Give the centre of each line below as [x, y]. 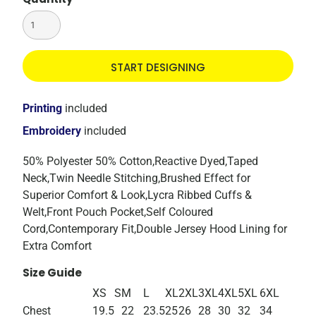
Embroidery [52, 131]
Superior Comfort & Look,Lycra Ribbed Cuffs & [138, 195]
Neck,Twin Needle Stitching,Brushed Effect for [137, 178]
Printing [43, 109]
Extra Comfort [57, 246]
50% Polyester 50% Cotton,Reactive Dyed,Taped [141, 162]
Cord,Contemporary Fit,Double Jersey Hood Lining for [155, 229]
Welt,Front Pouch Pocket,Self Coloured [118, 212]
